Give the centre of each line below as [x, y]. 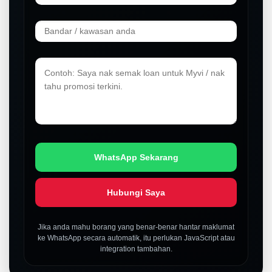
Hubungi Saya [136, 192]
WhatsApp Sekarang [136, 157]
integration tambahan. [136, 249]
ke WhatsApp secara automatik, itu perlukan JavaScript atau [136, 238]
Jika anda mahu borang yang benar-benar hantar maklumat [136, 227]
